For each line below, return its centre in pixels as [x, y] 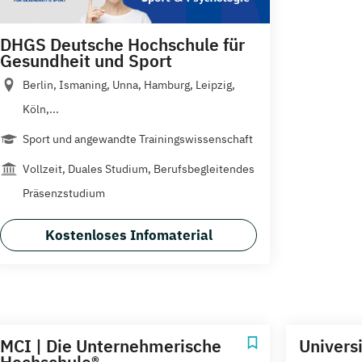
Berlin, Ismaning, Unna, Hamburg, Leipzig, [129, 85]
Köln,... [41, 109]
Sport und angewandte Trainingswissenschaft [138, 139]
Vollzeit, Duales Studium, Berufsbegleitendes [139, 169]
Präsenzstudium [64, 194]
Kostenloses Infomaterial [128, 236]
